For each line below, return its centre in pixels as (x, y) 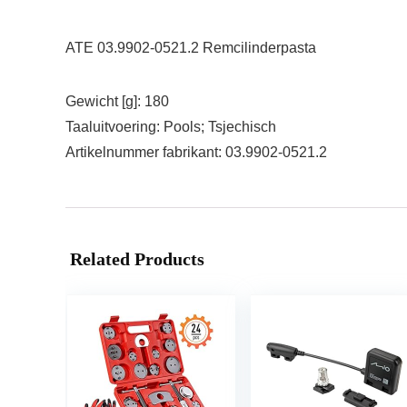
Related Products (137, 259)
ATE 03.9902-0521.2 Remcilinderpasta (191, 48)
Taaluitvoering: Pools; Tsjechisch (171, 127)
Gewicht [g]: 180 (117, 101)
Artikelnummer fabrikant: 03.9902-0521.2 (196, 152)
